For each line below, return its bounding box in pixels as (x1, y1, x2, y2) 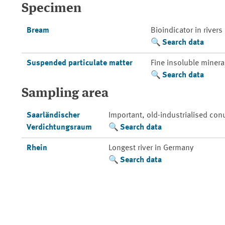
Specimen (22, 2, 81, 15)
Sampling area (22, 87, 108, 100)
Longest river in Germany (108, 144, 193, 152)
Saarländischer (26, 111, 80, 120)
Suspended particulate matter (26, 59, 133, 67)
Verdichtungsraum (26, 124, 92, 132)
